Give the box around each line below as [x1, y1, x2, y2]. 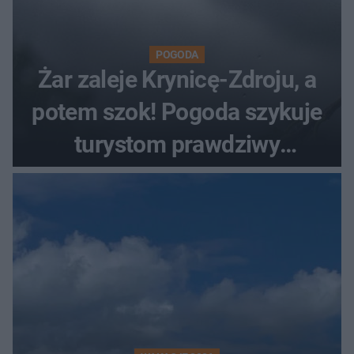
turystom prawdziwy [73, 130, 281, 158]
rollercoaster [112, 162, 242, 190]
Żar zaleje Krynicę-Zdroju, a [37, 65, 317, 93]
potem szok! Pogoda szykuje [32, 97, 322, 126]
